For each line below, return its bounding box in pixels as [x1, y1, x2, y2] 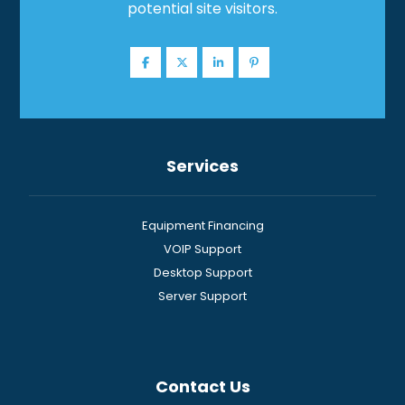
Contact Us [155, 375, 250, 399]
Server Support [158, 287, 247, 306]
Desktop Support [153, 264, 252, 282]
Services [166, 155, 239, 178]
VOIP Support [164, 240, 241, 259]
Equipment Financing [141, 217, 264, 235]
